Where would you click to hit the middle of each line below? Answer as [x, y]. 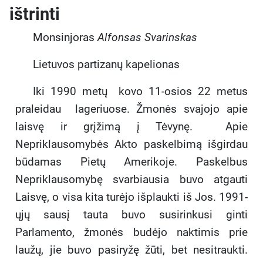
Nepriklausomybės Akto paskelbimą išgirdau [131, 144]
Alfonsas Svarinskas [147, 38]
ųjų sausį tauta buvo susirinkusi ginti [131, 215]
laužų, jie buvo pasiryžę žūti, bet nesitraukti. [131, 250]
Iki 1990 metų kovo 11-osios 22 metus [140, 92]
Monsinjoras [65, 38]
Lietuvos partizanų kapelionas [106, 65]
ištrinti [35, 14]
